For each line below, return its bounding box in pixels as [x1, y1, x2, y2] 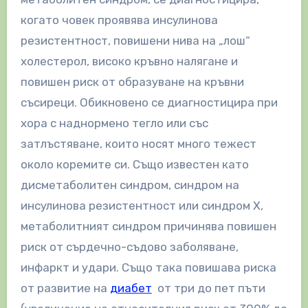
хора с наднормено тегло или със [20, 115, 208, 130]
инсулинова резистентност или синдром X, [20, 198, 263, 212]
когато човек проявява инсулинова [20, 12, 218, 27]
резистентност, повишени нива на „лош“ [20, 33, 250, 47]
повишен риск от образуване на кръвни [20, 74, 244, 89]
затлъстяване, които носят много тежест [20, 136, 256, 151]
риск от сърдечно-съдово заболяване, [20, 239, 239, 254]
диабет [109, 280, 152, 295]
